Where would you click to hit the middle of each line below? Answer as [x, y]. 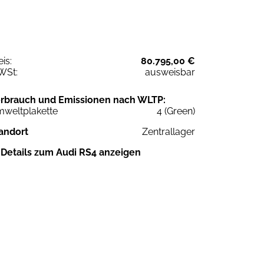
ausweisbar [170, 72]
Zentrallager [169, 131]
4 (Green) [176, 111]
